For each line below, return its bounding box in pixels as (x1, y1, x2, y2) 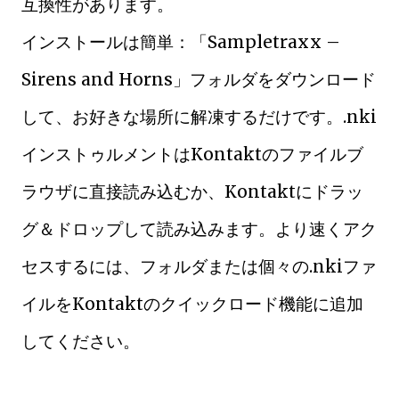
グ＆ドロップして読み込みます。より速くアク (21, 218, 377, 240)
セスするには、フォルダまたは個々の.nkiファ (21, 256, 377, 277)
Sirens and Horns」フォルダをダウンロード (21, 69, 376, 90)
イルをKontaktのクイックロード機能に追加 (21, 293, 363, 314)
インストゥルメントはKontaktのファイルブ (21, 143, 363, 165)
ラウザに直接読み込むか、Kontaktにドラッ (21, 181, 363, 202)
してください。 (21, 330, 140, 352)
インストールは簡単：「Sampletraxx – (21, 31, 340, 53)
